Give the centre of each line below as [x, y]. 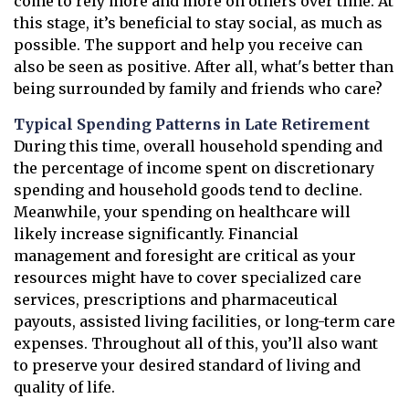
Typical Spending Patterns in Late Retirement [192, 125]
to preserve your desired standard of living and [187, 366]
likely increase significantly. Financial [156, 234]
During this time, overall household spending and [198, 147]
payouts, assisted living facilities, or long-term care [204, 322]
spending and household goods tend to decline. [188, 190]
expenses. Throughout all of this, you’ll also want [196, 344]
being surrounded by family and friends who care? [198, 89]
